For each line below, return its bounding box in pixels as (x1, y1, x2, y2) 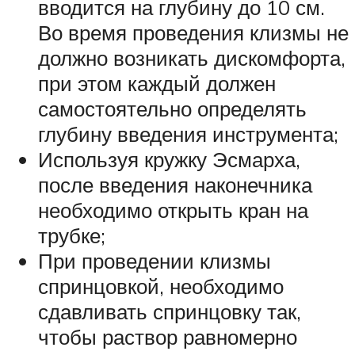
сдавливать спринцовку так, (38, 299, 301, 325)
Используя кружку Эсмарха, (38, 147, 300, 173)
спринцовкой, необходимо (38, 273, 284, 300)
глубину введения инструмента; (38, 121, 338, 147)
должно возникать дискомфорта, (38, 45, 345, 71)
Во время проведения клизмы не (38, 20, 349, 46)
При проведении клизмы (38, 248, 271, 274)
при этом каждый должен (38, 71, 276, 97)
